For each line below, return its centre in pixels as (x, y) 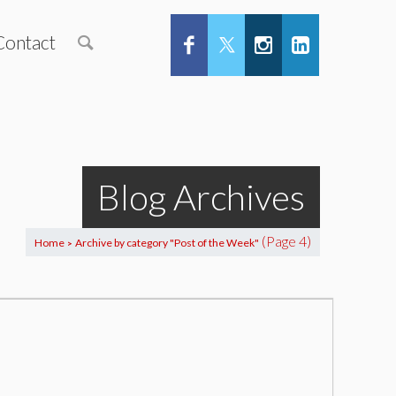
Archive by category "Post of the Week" (167, 243)
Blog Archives (201, 197)
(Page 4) (285, 241)
